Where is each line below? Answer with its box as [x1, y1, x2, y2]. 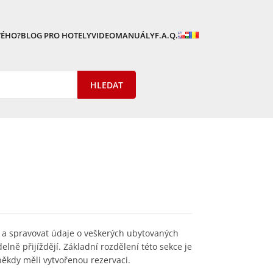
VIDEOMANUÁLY [91, 29, 155, 41]
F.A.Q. [155, 29, 178, 41]
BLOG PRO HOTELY [21, 29, 91, 41]
